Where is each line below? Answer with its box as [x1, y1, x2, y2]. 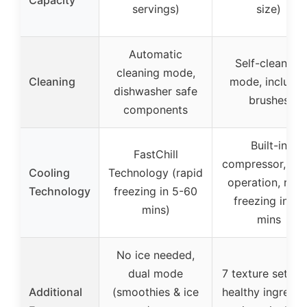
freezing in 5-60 [114, 184, 197, 199]
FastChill [133, 147, 178, 162]
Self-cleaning [234, 56, 303, 71]
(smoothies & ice [112, 285, 199, 299]
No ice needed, [116, 248, 195, 262]
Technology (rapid [108, 166, 203, 180]
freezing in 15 [234, 194, 304, 208]
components [123, 103, 188, 117]
